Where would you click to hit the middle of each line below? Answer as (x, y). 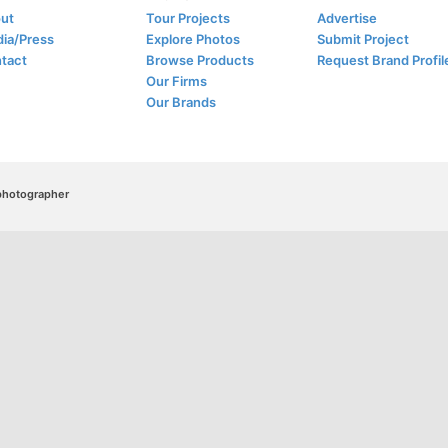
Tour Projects (188, 18)
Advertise (346, 18)
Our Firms (177, 81)
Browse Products (200, 60)
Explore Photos (193, 39)
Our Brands (181, 102)
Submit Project (362, 39)
